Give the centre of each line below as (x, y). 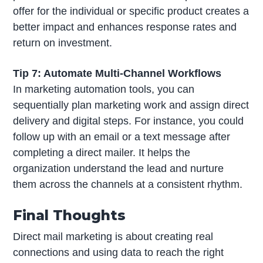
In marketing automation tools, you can (104, 90)
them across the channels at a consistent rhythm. (128, 185)
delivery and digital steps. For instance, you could (129, 121)
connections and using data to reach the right (119, 253)
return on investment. (63, 43)
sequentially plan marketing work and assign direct (131, 105)
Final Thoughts (70, 215)
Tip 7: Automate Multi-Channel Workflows (117, 74)
